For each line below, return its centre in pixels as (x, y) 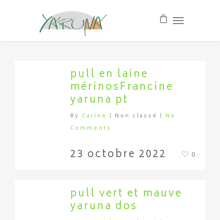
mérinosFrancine (122, 88)
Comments (91, 129)
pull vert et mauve (126, 194)
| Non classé (134, 116)
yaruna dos (104, 207)
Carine (95, 116)
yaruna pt (99, 100)
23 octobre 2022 (118, 155)
